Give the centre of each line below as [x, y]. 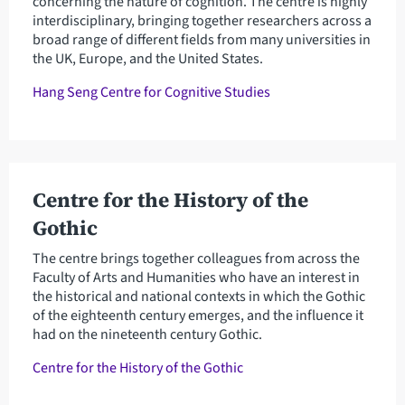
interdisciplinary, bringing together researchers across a [202, 21]
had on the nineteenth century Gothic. [147, 334]
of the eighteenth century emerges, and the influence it [198, 315]
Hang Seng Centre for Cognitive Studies [151, 93]
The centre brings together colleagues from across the [196, 258]
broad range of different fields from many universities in [201, 40]
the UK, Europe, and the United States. [147, 59]
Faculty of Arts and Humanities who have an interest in [196, 277]
